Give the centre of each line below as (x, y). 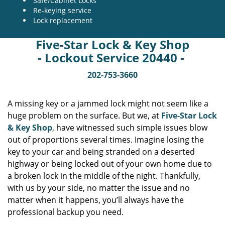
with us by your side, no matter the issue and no (99, 188)
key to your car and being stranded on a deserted (101, 152)
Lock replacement (63, 20)
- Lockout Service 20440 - (113, 58)
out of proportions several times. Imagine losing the (106, 140)
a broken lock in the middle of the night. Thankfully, (104, 176)
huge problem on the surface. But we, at (84, 116)
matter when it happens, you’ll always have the (96, 200)
